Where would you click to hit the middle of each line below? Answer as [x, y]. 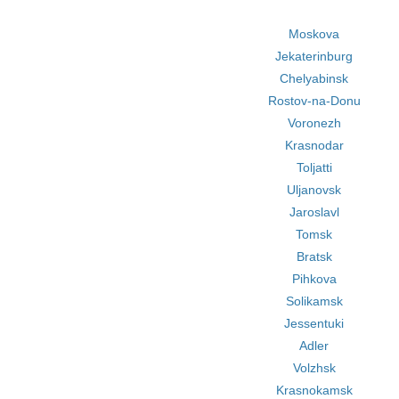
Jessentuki [314, 323]
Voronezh [314, 123]
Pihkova [314, 279]
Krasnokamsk [314, 390]
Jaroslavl [314, 212]
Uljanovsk [314, 190]
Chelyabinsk [314, 78]
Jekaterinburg [314, 56]
